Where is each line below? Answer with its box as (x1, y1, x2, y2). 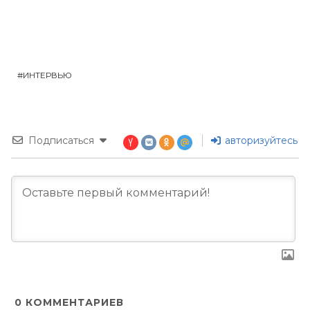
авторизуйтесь (222, 134, 298, 147)
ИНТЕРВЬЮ (23, 70, 72, 81)
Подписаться (28, 134, 94, 147)
